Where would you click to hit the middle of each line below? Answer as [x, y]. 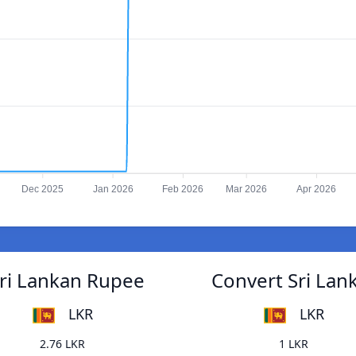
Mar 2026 [247, 190]
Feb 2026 [183, 190]
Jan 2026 [113, 190]
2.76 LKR [62, 344]
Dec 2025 [43, 190]
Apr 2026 [317, 190]
